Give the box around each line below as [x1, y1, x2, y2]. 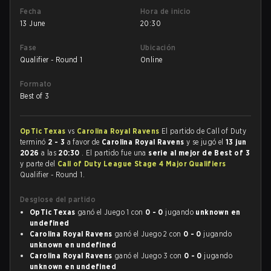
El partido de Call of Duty [161, 126, 247, 135]
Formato [20, 79, 52, 88]
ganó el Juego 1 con [75, 207, 145, 217]
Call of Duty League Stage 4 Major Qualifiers [57, 159, 226, 168]
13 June [20, 19, 45, 28]
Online [140, 55, 163, 64]
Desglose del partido [20, 195, 96, 204]
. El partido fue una [81, 148, 149, 157]
